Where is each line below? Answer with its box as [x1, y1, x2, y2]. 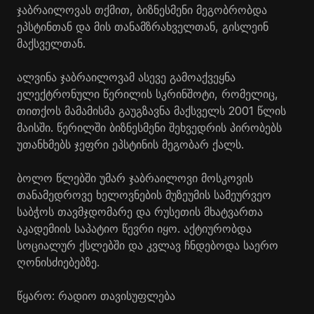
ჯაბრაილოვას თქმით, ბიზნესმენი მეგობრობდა [17, 2, 267, 17]
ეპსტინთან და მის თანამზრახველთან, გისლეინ [17, 19, 268, 34]
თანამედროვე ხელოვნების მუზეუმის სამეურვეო [17, 187, 271, 202]
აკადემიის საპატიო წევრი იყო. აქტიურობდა [17, 221, 252, 235]
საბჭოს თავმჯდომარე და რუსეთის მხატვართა [17, 204, 263, 219]
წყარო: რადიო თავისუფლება [17, 288, 175, 303]
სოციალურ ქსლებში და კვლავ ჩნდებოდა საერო [17, 238, 278, 252]
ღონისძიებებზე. [17, 254, 100, 269]
